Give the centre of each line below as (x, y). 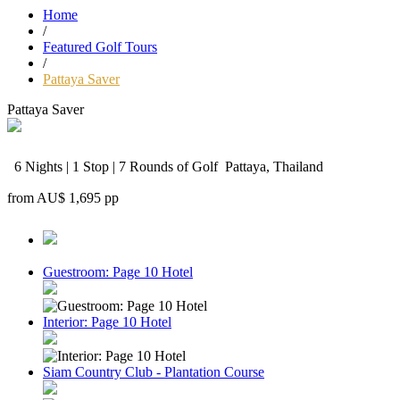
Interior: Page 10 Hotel (107, 322)
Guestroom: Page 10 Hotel (118, 272)
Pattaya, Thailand (274, 167)
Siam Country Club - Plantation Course (154, 372)
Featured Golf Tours (100, 47)
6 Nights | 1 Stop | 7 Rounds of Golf (116, 167)
